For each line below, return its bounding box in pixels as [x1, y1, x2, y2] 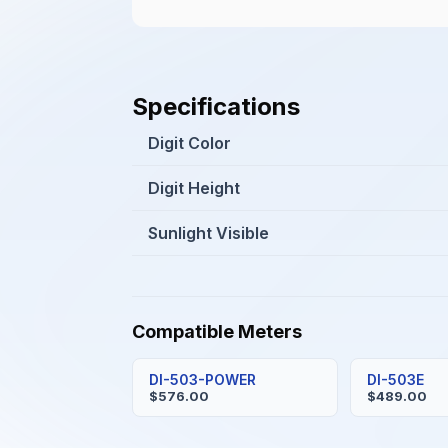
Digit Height [148, 178, 240, 198]
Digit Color [148, 133, 231, 153]
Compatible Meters [132, 321, 302, 342]
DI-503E [367, 371, 425, 388]
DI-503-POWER [149, 371, 256, 388]
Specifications [132, 92, 300, 121]
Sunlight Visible [148, 223, 269, 243]
